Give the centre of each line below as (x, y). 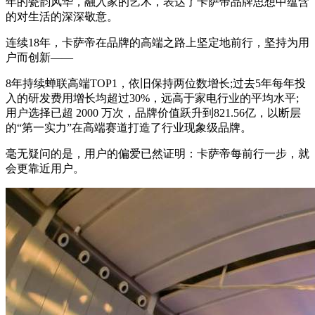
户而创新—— (39, 57)
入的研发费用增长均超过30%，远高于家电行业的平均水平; (152, 98)
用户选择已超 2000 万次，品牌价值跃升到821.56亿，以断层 (153, 112)
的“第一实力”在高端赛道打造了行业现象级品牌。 (129, 127)
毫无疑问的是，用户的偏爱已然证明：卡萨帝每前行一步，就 (157, 153)
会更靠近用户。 (45, 168)
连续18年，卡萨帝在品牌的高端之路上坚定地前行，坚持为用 (157, 42)
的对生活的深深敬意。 (62, 16)
